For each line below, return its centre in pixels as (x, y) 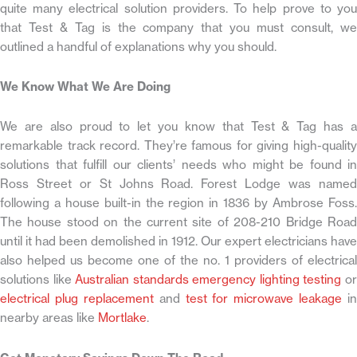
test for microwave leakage (264, 299)
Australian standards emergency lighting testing (208, 280)
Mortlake (122, 318)
